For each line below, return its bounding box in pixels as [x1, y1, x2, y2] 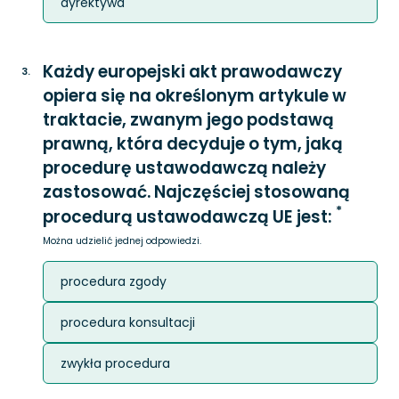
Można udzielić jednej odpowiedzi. [43, 234, 201, 248]
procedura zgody [61, 273, 167, 290]
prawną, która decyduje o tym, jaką [43, 132, 343, 156]
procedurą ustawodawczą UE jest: [43, 205, 336, 229]
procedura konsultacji [61, 313, 195, 331]
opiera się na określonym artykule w [43, 84, 346, 108]
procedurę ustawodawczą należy [43, 156, 326, 180]
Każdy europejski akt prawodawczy [43, 60, 342, 84]
